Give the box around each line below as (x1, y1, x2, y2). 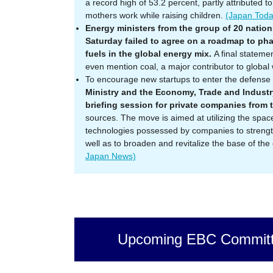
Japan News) (85, 151, 136, 161)
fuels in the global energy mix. (85, 48, 214, 58)
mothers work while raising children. (85, 10, 225, 20)
